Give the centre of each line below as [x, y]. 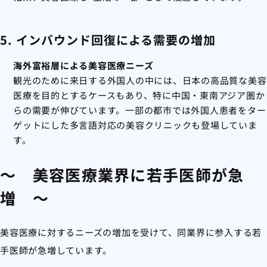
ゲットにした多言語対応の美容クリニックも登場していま [135, 125]
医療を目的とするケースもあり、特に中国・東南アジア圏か [139, 95]
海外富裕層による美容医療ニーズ [83, 66]
